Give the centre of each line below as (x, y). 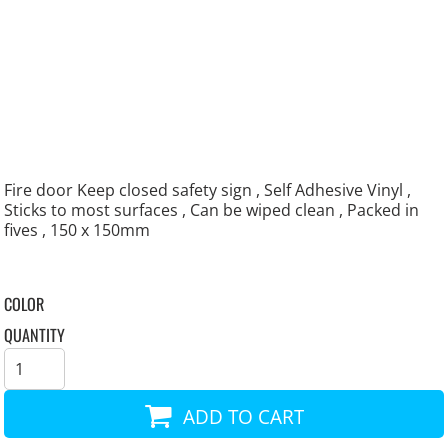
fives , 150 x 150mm (77, 230)
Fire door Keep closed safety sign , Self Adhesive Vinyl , (208, 190)
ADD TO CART (243, 416)
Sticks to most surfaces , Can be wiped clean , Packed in (212, 210)
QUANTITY (35, 335)
